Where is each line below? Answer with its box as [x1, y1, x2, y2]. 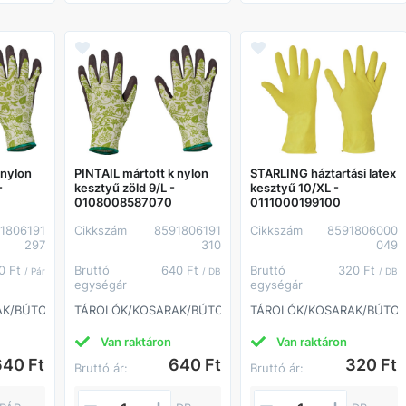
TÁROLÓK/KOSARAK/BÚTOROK [73, 302, 247, 317]
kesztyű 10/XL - [250, 179, 340, 195]
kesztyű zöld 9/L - [73, 179, 175, 195]
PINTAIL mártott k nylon [73, 165, 208, 180]
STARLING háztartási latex [250, 165, 397, 180]
